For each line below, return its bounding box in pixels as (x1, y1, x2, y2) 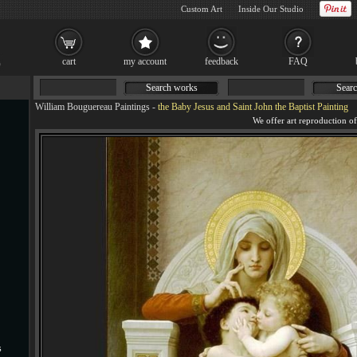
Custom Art (181, 4, 222, 14)
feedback (205, 56, 238, 67)
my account (124, 56, 167, 67)
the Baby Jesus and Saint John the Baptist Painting (158, 101, 348, 112)
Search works (145, 82, 198, 93)
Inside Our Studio (238, 4, 304, 14)
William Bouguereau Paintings (35, 101, 150, 112)
